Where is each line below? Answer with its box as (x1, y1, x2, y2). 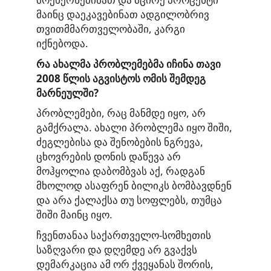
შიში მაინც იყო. (36, 207, 113, 222)
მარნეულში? (36, 85, 99, 100)
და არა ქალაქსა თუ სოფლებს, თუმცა (36, 193, 222, 207)
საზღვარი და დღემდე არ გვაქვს (36, 242, 197, 256)
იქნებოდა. (36, 36, 88, 51)
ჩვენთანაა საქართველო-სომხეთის (36, 227, 211, 242)
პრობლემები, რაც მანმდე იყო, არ (36, 106, 206, 120)
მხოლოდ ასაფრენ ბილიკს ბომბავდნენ (36, 178, 232, 193)
